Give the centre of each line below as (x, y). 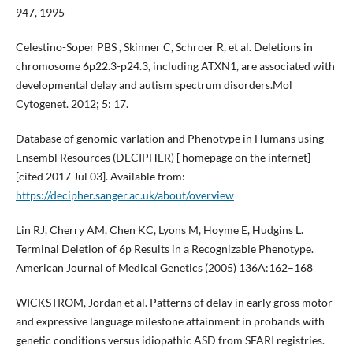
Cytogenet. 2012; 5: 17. (72, 103)
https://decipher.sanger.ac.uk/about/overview (124, 195)
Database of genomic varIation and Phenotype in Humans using (169, 138)
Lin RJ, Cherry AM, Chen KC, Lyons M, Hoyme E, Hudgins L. (159, 229)
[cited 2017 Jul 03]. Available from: (100, 176)
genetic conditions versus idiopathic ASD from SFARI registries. (170, 340)
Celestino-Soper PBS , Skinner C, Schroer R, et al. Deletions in (164, 46)
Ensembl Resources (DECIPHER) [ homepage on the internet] (163, 157)
